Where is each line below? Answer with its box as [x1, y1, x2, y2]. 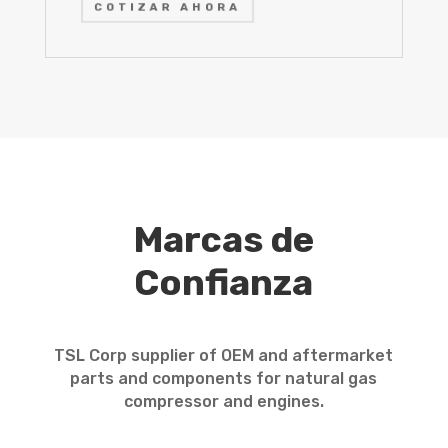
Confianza [134, 261, 314, 305]
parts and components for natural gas [70, 369, 378, 389]
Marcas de [133, 218, 315, 262]
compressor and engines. [123, 392, 324, 412]
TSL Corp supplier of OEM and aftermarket [54, 346, 394, 366]
